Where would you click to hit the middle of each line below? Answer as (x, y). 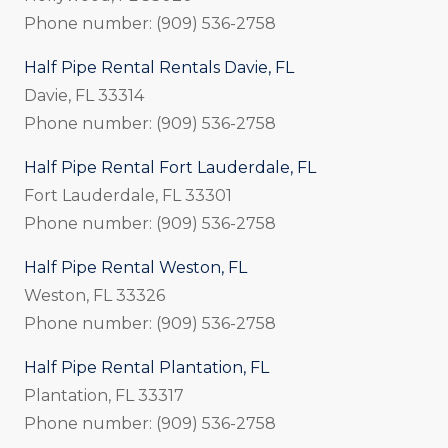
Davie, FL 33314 (84, 95)
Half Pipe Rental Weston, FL (135, 267)
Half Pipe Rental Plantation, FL (146, 367)
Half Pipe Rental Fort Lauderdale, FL (170, 167)
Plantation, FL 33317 (104, 395)
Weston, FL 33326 (94, 295)
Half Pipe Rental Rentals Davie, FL (159, 67)
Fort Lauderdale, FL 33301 (128, 195)
